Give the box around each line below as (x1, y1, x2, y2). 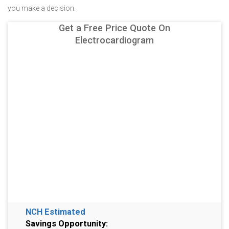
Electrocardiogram (75, 35, 154, 45)
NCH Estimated (26, 207, 85, 217)
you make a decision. (8, 4, 76, 12)
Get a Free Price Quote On (59, 22, 170, 33)
